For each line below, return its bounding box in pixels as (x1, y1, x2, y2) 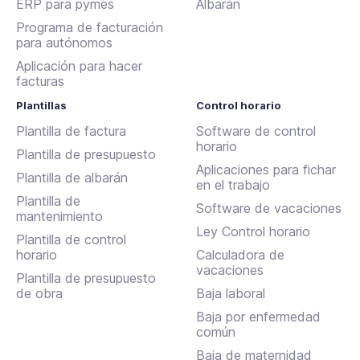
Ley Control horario (196, 223, 311, 239)
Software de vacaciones (196, 199, 342, 216)
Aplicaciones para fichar (196, 161, 337, 178)
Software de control (196, 122, 317, 139)
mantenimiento (16, 207, 103, 224)
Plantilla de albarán (16, 169, 128, 186)
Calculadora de (196, 246, 285, 263)
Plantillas (16, 98, 67, 112)
